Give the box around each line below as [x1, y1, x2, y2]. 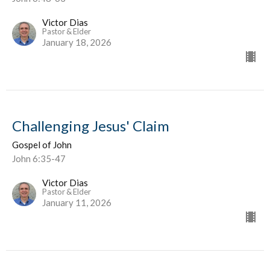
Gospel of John [12, 139, 72, 151]
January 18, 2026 [42, 37, 111, 48]
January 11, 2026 [42, 197, 111, 209]
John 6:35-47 [12, 153, 66, 165]
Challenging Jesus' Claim [12, 117, 169, 135]
